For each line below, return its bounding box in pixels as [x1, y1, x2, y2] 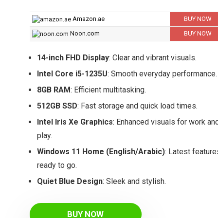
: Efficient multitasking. [70, 85, 146, 94]
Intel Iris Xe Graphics [36, 117, 113, 127]
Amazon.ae [72, 15, 105, 22]
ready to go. [36, 161, 77, 170]
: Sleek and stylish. [102, 177, 166, 186]
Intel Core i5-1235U [36, 69, 108, 78]
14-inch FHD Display [36, 53, 109, 62]
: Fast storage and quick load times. [77, 101, 198, 110]
